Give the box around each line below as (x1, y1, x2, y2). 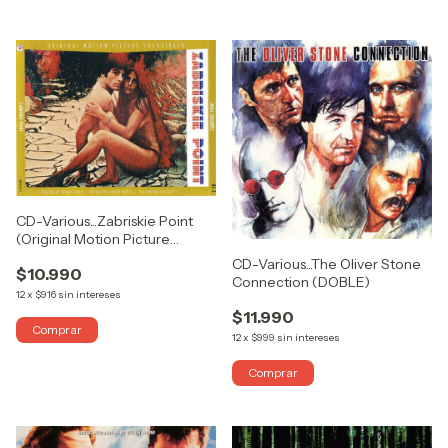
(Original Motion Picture (16, 230, 170, 249)
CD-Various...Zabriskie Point (16, 212, 194, 231)
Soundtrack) (16, 248, 97, 267)
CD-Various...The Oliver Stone (232, 254, 422, 273)
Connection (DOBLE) (232, 272, 370, 291)
